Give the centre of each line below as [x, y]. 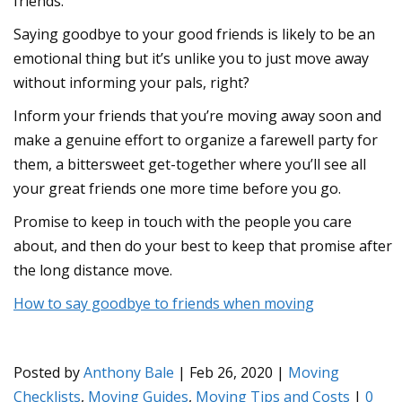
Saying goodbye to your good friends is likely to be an [194, 34]
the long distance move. [93, 270]
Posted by [48, 372]
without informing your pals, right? [131, 82]
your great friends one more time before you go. [177, 188]
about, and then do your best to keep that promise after [203, 245]
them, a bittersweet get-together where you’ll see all [190, 164]
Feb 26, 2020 [231, 372]
